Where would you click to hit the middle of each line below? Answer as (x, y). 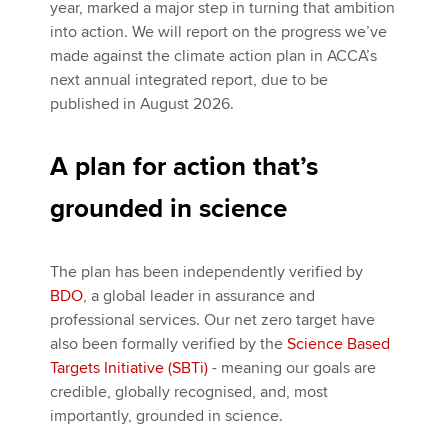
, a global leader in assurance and (199, 296)
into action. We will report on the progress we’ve (218, 32)
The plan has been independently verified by (206, 272)
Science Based (338, 344)
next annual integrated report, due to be (189, 80)
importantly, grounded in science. (166, 416)
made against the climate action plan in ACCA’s (213, 56)
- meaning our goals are (292, 368)
